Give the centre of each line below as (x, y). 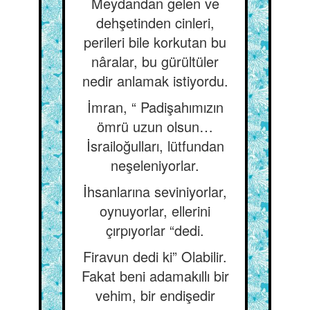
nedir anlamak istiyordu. (155, 81)
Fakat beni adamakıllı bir (155, 276)
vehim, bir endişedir (155, 295)
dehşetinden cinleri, (155, 22)
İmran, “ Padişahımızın (155, 107)
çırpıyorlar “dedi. (155, 230)
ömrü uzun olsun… (155, 126)
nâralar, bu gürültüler (155, 61)
